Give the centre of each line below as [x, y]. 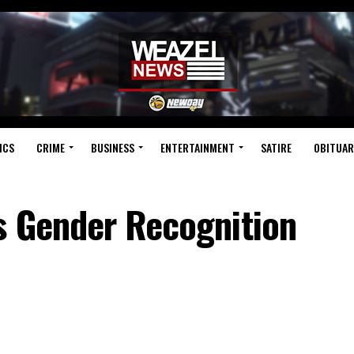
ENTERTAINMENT [197, 147]
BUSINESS [112, 147]
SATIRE [276, 147]
